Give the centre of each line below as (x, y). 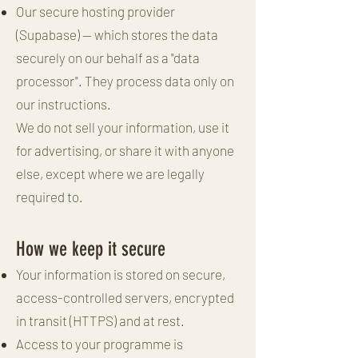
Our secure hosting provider (95, 11)
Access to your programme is (99, 343)
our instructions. (64, 103)
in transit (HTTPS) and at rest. (100, 320)
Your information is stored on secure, (121, 274)
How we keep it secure (91, 249)
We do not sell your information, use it (123, 127)
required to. (50, 196)
